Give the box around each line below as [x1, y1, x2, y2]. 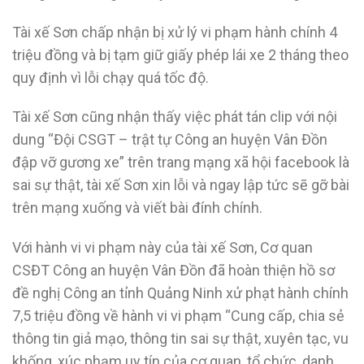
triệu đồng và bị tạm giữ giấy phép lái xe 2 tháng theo [12, 45, 349, 63]
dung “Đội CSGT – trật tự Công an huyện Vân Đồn [12, 131, 327, 149]
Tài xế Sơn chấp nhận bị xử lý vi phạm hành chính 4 [12, 23, 337, 41]
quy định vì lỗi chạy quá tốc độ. [12, 68, 209, 86]
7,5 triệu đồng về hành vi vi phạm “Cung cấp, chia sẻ [12, 307, 344, 325]
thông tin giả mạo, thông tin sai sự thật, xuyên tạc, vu [12, 330, 349, 348]
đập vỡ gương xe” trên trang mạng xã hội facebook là [12, 154, 349, 171]
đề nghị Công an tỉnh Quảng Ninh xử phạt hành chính [12, 284, 349, 302]
